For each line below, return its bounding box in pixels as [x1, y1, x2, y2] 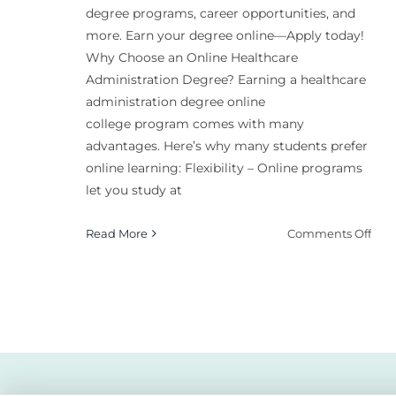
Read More [85, 225, 148, 240]
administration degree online [85, 93, 265, 110]
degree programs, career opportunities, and [85, 4, 355, 21]
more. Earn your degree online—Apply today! [85, 27, 364, 43]
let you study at [85, 181, 182, 198]
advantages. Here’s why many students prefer [85, 137, 368, 154]
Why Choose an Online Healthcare [85, 49, 298, 65]
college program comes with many [85, 115, 304, 132]
